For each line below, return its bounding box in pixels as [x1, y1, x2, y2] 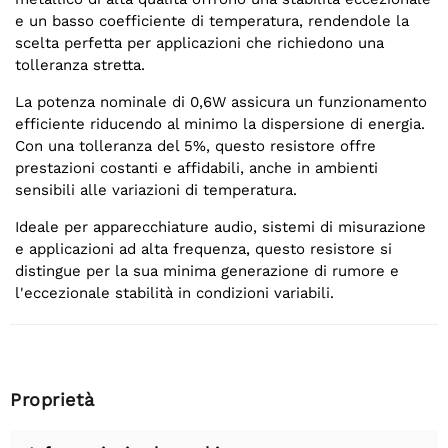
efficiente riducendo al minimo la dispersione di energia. [15, 114, 425, 133]
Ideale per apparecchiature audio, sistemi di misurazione [15, 217, 426, 236]
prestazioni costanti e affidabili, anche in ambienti [15, 158, 378, 177]
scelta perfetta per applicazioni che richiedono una [15, 33, 384, 52]
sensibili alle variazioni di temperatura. [15, 180, 297, 199]
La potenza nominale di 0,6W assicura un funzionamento [15, 92, 427, 111]
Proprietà [10, 388, 95, 410]
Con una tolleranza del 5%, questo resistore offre [15, 136, 376, 155]
